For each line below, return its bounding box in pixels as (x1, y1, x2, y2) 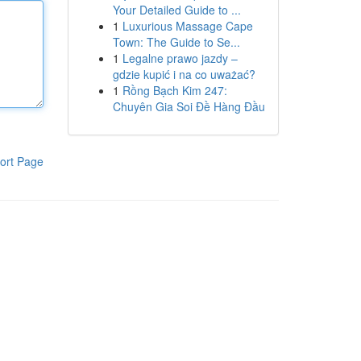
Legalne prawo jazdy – (122, 50, 238, 66)
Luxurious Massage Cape (122, 18, 253, 34)
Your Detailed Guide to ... (112, 2, 241, 18)
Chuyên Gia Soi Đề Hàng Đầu (112, 98, 265, 114)
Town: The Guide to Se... (112, 34, 240, 50)
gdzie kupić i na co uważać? (112, 66, 255, 82)
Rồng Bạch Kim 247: (122, 82, 227, 98)
